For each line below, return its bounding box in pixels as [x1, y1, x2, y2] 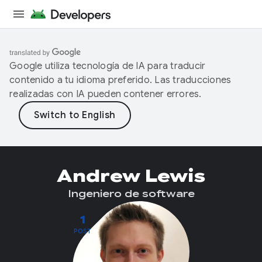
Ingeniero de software [67, 188, 195, 200]
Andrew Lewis [57, 165, 205, 187]
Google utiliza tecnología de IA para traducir [9, 60, 206, 72]
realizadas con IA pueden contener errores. [9, 88, 202, 100]
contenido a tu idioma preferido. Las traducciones [9, 74, 232, 86]
